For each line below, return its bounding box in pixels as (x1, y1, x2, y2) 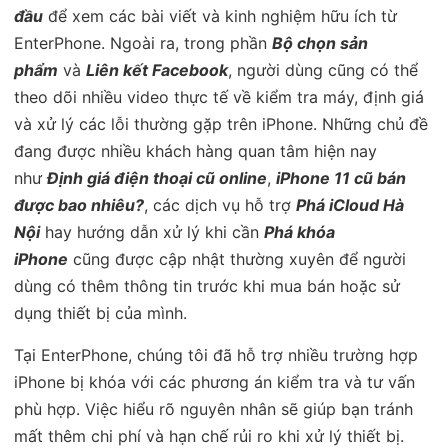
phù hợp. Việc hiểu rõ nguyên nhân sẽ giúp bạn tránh (14, 398, 413, 419)
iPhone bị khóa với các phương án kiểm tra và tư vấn (14, 371, 415, 392)
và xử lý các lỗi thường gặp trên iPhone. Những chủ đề (14, 113, 428, 134)
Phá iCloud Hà (296, 194, 404, 215)
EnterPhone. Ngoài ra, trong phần (14, 32, 272, 53)
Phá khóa (264, 221, 335, 242)
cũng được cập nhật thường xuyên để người (68, 248, 406, 269)
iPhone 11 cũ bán (276, 167, 406, 188)
